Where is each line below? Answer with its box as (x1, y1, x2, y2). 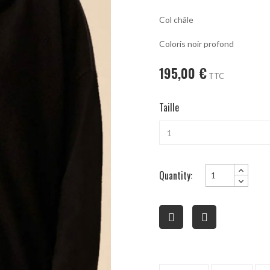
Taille (159, 99, 179, 115)
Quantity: (159, 168, 192, 183)
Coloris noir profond (159, 38, 234, 49)
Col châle (159, 14, 193, 25)
